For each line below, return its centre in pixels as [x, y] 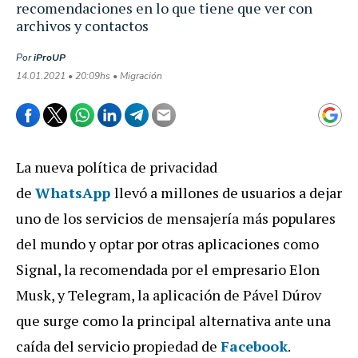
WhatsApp [73, 193]
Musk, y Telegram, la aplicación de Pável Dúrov [169, 295]
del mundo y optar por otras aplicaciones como [167, 244]
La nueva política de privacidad [117, 167]
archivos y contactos [82, 26]
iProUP [50, 58]
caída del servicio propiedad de [118, 346]
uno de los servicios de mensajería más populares [176, 219]
